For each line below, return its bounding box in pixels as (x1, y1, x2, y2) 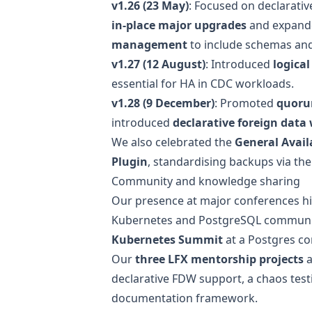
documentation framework (111, 290, 255, 306)
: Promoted (214, 95, 276, 111)
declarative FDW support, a (111, 270, 256, 286)
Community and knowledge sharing (111, 173, 300, 189)
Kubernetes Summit (111, 231, 223, 247)
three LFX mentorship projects (135, 251, 304, 267)
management (111, 36, 187, 52)
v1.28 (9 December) (111, 95, 214, 111)
